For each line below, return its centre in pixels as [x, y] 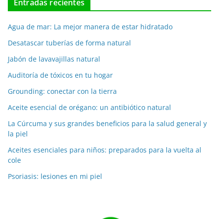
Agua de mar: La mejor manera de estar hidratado [90, 26]
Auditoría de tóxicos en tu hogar [60, 75]
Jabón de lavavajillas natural [54, 59]
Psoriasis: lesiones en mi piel [55, 176]
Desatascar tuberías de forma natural [69, 43]
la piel [18, 133]
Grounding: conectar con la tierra [62, 91]
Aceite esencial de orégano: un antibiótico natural [89, 107]
